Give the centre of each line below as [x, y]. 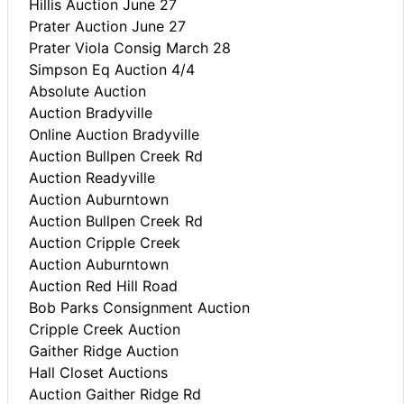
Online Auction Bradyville [114, 134]
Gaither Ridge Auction [104, 350]
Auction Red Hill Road [103, 285]
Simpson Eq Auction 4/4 [112, 69]
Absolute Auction [87, 91]
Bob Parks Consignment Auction [139, 307]
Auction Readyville [92, 177]
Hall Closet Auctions [98, 372]
